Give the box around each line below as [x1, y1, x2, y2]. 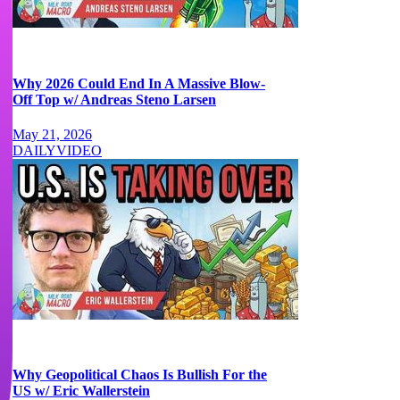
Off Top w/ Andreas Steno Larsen [12, 91, 216, 107]
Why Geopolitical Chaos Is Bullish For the [12, 367, 267, 383]
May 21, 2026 [12, 126, 92, 142]
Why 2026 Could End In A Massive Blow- [12, 75, 265, 91]
